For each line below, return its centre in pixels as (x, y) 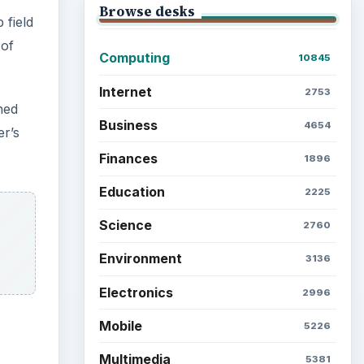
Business (128, 125)
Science (125, 225)
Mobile (120, 325)
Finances (128, 158)
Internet (125, 91)
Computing (134, 58)
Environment (140, 259)
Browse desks (147, 11)
